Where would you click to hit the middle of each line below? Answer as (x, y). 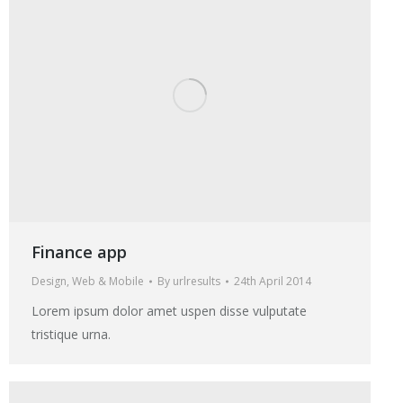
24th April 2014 (273, 281)
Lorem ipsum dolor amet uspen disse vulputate (169, 310)
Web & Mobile (108, 281)
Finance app (79, 251)
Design (49, 281)
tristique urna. (71, 334)
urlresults (197, 281)
